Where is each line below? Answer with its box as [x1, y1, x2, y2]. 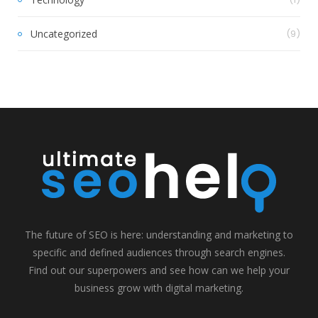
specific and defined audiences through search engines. [33, 245, 285, 259]
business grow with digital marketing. [75, 280, 243, 295]
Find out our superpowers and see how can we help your [28, 263, 290, 277]
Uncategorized [31, 26, 97, 40]
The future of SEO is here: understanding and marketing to [25, 227, 293, 241]
